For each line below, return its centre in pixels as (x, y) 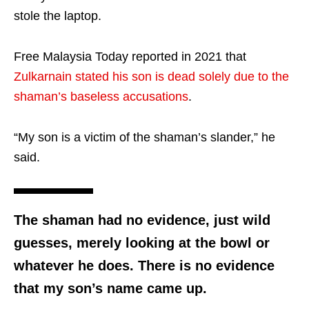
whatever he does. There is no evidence (144, 265)
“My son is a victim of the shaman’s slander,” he (144, 137)
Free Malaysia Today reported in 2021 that (130, 56)
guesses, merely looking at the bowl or (142, 242)
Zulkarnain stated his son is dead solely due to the (151, 76)
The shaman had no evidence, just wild (142, 220)
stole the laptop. (58, 16)
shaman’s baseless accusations (101, 96)
